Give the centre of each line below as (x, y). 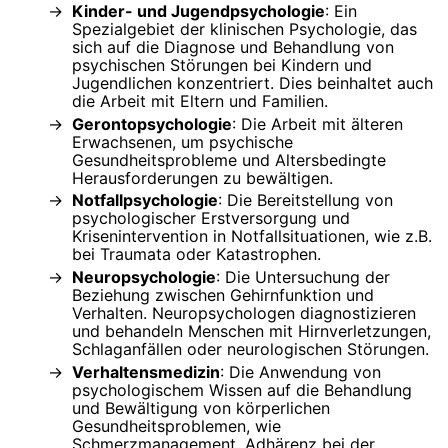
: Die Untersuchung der (303, 277)
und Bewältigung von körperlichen (201, 408)
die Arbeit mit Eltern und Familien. (200, 100)
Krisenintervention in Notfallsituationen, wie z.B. (252, 236)
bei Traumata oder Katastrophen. (196, 254)
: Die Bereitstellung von (305, 200)
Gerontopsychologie (152, 123)
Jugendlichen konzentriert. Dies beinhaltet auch (252, 82)
